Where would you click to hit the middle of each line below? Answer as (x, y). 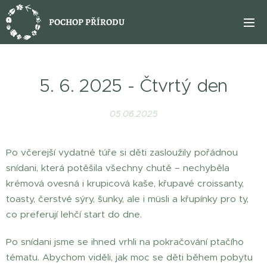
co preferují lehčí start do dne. (74, 214)
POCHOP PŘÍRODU (87, 22)
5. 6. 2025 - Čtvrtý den (133, 86)
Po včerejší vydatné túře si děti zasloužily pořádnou (122, 152)
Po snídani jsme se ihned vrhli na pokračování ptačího (125, 242)
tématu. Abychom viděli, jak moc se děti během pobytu (129, 257)
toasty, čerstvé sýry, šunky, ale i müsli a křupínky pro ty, (127, 199)
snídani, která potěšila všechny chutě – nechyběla (118, 168)
